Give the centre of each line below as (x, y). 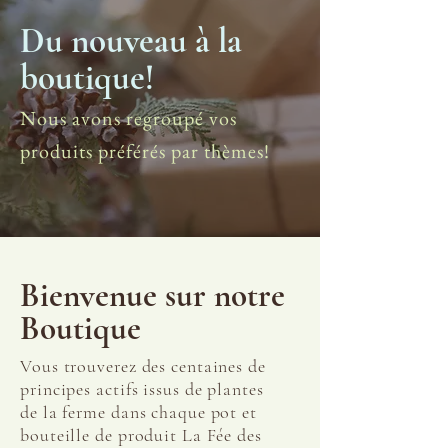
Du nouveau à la (131, 41)
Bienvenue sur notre (152, 296)
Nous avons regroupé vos (128, 118)
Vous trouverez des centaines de (143, 366)
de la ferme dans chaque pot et (138, 412)
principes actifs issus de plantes (142, 389)
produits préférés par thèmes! (145, 151)
